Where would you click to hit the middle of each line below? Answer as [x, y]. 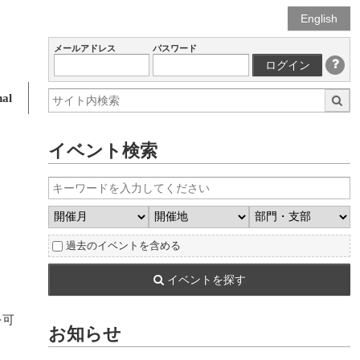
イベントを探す [205, 280]
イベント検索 [103, 151]
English [319, 18]
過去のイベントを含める [123, 245]
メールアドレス [85, 48]
